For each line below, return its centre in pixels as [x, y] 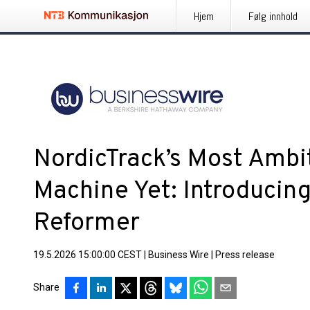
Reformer [86, 224]
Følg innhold [273, 16]
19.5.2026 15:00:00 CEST [88, 255]
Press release [245, 255]
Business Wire [179, 255]
